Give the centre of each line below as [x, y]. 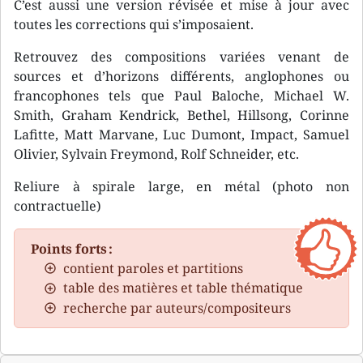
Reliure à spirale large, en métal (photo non [181, 186]
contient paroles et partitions [153, 268]
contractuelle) [58, 206]
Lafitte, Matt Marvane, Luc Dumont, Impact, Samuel [181, 135]
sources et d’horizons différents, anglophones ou [181, 76]
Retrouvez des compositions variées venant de [181, 57]
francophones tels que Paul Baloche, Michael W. [181, 96]
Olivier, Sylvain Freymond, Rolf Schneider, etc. [156, 154]
